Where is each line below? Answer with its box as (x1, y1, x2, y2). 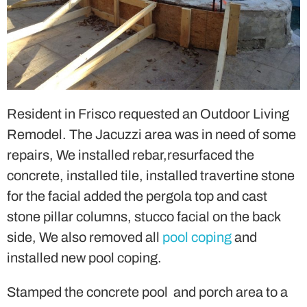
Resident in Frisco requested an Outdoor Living (7, 106, 289, 121)
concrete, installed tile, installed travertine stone (7, 167, 295, 183)
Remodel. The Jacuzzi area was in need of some (7, 126, 296, 142)
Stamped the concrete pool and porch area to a (7, 284, 288, 299)
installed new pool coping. (7, 249, 162, 265)
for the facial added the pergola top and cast (7, 188, 267, 204)
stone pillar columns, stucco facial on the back (7, 208, 280, 224)
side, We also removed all (7, 229, 162, 245)
